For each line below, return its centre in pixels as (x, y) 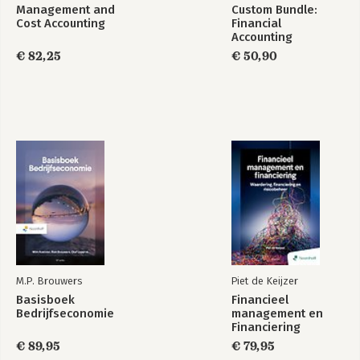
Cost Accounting (61, 23)
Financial (256, 23)
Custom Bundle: (274, 10)
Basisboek (45, 300)
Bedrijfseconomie (65, 313)
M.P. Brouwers (49, 281)
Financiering (266, 327)
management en (277, 313)
